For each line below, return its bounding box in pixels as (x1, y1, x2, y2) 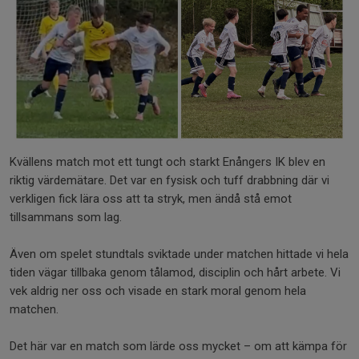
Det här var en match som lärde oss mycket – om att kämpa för (10, 339, 347, 353)
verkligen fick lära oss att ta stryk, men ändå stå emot (10, 192, 292, 206)
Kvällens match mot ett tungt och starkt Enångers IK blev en (10, 155, 325, 169)
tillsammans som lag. (10, 210, 122, 224)
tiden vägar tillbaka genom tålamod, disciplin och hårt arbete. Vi (10, 265, 341, 280)
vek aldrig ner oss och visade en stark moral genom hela (10, 284, 306, 298)
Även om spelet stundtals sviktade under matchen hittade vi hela (10, 247, 349, 261)
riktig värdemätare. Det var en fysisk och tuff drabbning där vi (10, 173, 329, 188)
